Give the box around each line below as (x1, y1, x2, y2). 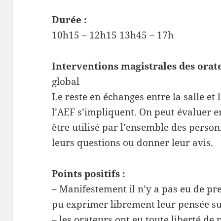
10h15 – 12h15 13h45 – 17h (52, 28, 174, 41)
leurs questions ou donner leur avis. (52, 136, 214, 149)
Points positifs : (52, 167, 126, 180)
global (52, 74, 80, 88)
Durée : (52, 13, 87, 26)
